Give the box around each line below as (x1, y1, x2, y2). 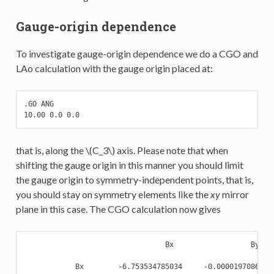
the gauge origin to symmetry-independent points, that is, (15, 174, 253, 186)
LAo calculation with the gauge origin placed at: (15, 62, 213, 75)
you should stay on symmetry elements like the (15, 188, 210, 201)
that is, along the (15, 144, 86, 157)
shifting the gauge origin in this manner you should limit (15, 159, 243, 171)
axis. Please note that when (114, 144, 228, 157)
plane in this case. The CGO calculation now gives (15, 203, 221, 215)
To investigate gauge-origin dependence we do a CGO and (15, 48, 258, 60)
